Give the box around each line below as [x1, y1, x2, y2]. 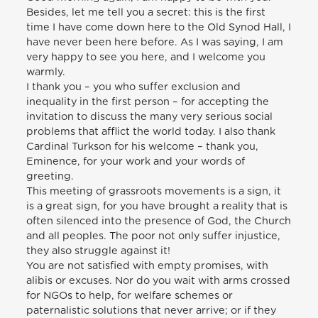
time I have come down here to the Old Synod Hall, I [26, 21, 292, 33]
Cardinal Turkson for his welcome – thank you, [26, 141, 259, 152]
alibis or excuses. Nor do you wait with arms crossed [26, 275, 291, 286]
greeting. [26, 170, 75, 182]
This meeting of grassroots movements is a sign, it [26, 185, 282, 197]
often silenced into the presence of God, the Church [26, 215, 292, 226]
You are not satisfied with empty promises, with [26, 260, 269, 271]
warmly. [26, 66, 66, 77]
